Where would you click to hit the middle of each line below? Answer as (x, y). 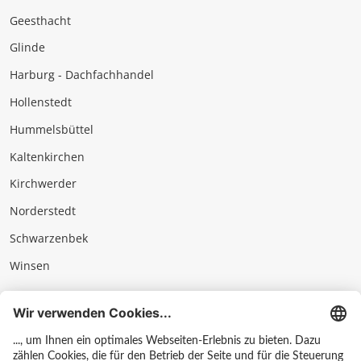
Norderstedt (43, 211)
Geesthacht (40, 20)
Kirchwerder (43, 184)
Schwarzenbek (49, 238)
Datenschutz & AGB (62, 346)
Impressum (40, 318)
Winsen (30, 265)
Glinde (27, 48)
